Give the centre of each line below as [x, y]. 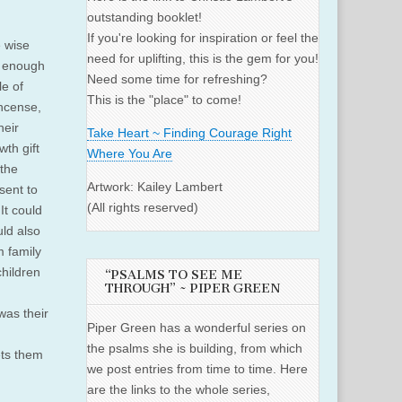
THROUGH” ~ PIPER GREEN [193, 289]
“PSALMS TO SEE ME [174, 275]
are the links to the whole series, [179, 390]
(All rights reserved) [143, 208]
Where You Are [130, 154]
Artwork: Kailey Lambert [155, 187]
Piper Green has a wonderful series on [197, 328]
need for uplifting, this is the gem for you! [203, 59]
